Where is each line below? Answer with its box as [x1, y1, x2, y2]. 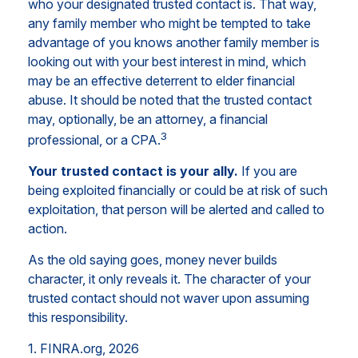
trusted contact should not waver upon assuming [28, 289, 309, 306]
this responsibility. [28, 308, 128, 325]
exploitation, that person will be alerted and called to [28, 201, 324, 217]
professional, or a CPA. [28, 131, 161, 148]
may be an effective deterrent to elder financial [28, 72, 295, 89]
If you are [238, 162, 297, 179]
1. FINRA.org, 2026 [28, 340, 139, 356]
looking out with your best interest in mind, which [28, 53, 306, 70]
